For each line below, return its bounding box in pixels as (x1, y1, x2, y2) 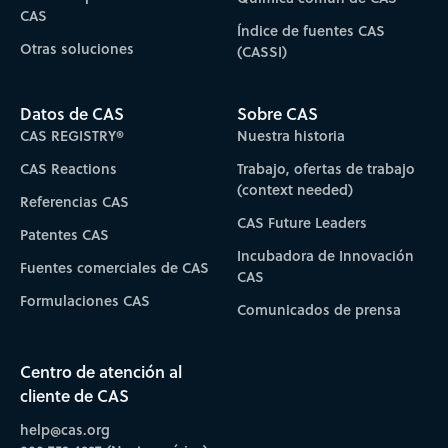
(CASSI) (237, 41, 288, 63)
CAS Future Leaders (237, 211, 368, 233)
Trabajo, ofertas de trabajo (237, 157, 416, 179)
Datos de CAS (19, 101, 124, 125)
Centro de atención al (19, 359, 182, 383)
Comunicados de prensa (237, 298, 402, 320)
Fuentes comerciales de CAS (19, 256, 209, 278)
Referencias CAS (19, 190, 129, 212)
